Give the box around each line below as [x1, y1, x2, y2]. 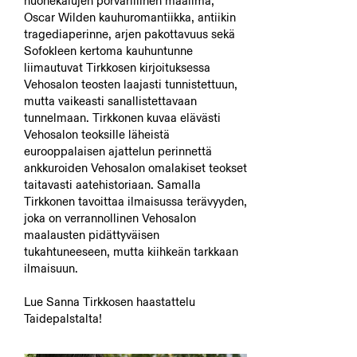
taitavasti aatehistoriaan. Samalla [24, 177, 201, 192]
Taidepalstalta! [24, 311, 102, 326]
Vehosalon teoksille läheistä [24, 127, 170, 142]
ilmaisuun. [24, 261, 78, 276]
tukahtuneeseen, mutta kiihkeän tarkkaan [24, 244, 238, 259]
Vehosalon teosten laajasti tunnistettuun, [24, 76, 237, 92]
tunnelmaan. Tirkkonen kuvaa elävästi [24, 110, 221, 125]
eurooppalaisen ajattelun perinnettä [24, 143, 212, 159]
